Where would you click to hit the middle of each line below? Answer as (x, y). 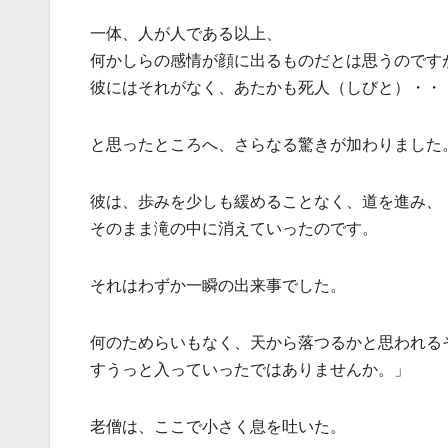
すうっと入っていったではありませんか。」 (250, 369)
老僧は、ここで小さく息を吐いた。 (218, 426)
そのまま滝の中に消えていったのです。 (234, 228)
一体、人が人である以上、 (186, 33)
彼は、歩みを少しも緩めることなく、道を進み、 (266, 201)
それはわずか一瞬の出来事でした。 (218, 285)
